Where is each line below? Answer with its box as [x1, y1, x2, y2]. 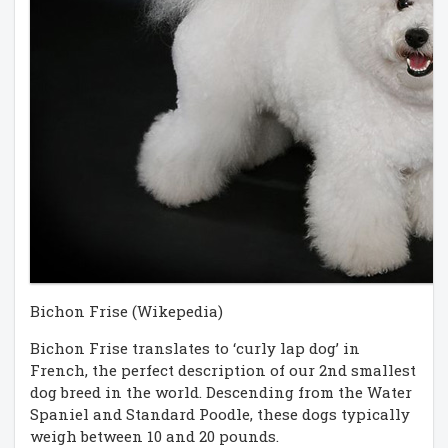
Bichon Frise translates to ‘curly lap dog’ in [30, 338, 360, 358]
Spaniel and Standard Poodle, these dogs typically [30, 404, 410, 424]
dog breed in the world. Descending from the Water [30, 382, 412, 402]
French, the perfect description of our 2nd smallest [30, 360, 416, 380]
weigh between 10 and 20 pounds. [30, 426, 279, 446]
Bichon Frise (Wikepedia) [30, 301, 223, 321]
